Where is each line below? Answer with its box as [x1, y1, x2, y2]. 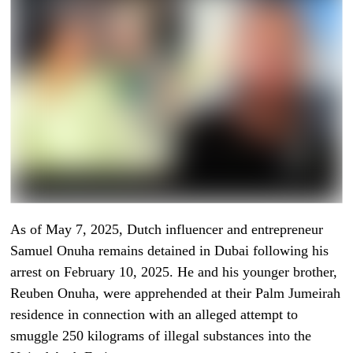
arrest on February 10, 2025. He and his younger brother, [10, 263, 338, 280]
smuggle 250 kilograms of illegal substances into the [10, 327, 312, 344]
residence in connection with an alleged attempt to [10, 306, 299, 322]
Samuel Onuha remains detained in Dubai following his [10, 242, 329, 258]
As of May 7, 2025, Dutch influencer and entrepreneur [10, 221, 324, 237]
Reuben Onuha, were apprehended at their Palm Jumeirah [10, 284, 341, 301]
